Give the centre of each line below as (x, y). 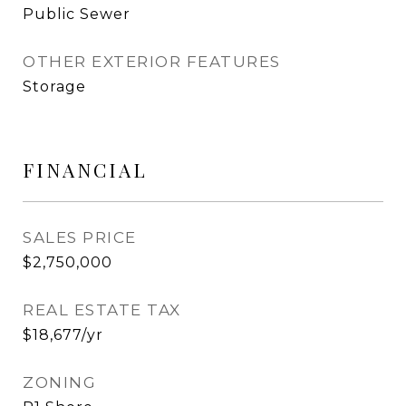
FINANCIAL (85, 169)
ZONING (59, 382)
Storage (54, 87)
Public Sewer (77, 14)
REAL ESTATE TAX (102, 310)
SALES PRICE (80, 237)
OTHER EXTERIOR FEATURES (152, 62)
